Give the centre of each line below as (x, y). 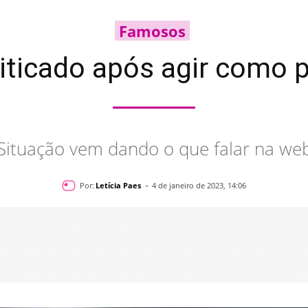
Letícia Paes (118, 185)
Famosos (152, 31)
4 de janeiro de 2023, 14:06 (199, 186)
